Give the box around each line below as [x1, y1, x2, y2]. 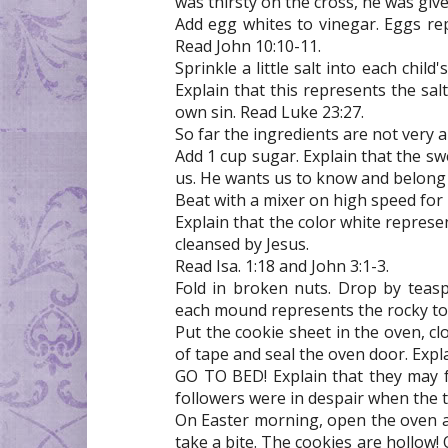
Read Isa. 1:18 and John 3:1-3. [175, 254, 389, 277]
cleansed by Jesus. [175, 232, 309, 255]
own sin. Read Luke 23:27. [175, 100, 364, 123]
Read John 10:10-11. [175, 34, 321, 57]
